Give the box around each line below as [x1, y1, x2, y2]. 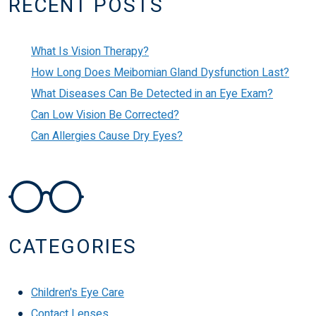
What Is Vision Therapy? [31, 42, 149, 60]
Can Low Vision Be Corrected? [31, 106, 179, 123]
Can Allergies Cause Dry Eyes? [31, 127, 183, 145]
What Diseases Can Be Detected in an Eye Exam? [31, 85, 273, 102]
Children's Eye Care [31, 284, 124, 301]
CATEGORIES [8, 232, 137, 262]
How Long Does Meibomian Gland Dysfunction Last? [31, 63, 289, 81]
